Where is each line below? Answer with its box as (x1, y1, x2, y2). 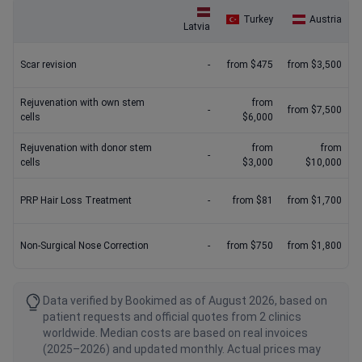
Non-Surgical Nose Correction (20, 240, 149, 252)
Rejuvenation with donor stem (20, 142, 152, 154)
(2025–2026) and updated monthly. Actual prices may (43, 343, 321, 356)
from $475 (227, 59, 273, 71)
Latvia (183, 21, 210, 33)
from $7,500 (288, 104, 342, 116)
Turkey (243, 14, 273, 26)
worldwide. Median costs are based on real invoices (43, 326, 308, 340)
